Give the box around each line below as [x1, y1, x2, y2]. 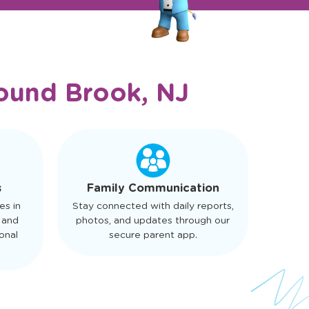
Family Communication [86, 243, 219, 257]
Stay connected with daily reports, [72, 261, 234, 273]
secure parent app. [108, 290, 197, 302]
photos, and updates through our [76, 276, 230, 288]
